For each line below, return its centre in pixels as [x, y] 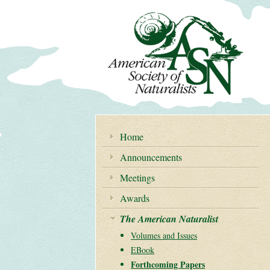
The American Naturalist [169, 219]
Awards [135, 198]
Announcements [151, 157]
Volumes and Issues [164, 235]
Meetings [137, 177]
